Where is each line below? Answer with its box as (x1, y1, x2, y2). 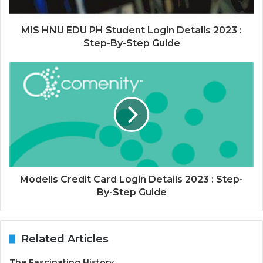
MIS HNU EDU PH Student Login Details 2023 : (21, 24, 242, 36)
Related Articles (21, 232, 109, 245)
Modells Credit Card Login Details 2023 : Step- (20, 173, 243, 185)
